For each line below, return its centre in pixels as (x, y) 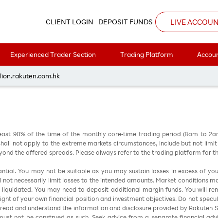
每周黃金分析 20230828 (109, 62)
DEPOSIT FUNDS (126, 22)
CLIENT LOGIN (70, 22)
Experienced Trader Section (53, 54)
